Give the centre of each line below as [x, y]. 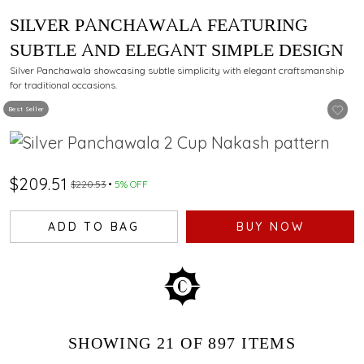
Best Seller [26, 109]
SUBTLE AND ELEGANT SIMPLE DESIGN [177, 50]
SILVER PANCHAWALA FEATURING [159, 25]
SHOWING [113, 343]
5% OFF [131, 184]
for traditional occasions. [63, 84]
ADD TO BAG [94, 226]
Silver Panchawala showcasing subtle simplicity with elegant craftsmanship [177, 70]
